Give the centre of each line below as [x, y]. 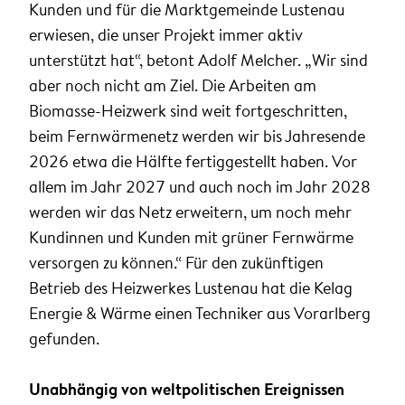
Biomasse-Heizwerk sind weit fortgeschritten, [188, 111]
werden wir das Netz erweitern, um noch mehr [190, 212]
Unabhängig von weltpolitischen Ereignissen [187, 390]
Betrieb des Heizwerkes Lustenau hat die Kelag [191, 288]
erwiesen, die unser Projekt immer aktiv [166, 35]
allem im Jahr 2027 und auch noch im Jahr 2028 [200, 187]
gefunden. [64, 339]
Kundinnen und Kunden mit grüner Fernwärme [191, 238]
